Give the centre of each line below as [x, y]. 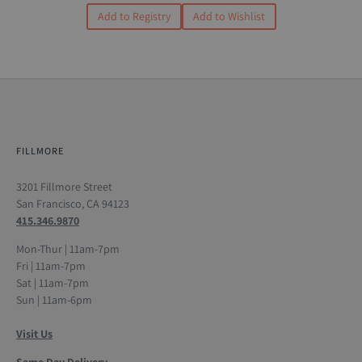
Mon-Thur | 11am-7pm [68, 248]
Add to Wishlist [229, 17]
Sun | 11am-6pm [54, 299]
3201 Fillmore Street [64, 186]
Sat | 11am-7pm [53, 282]
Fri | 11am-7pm [51, 265]
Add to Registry [134, 17]
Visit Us [34, 333]
